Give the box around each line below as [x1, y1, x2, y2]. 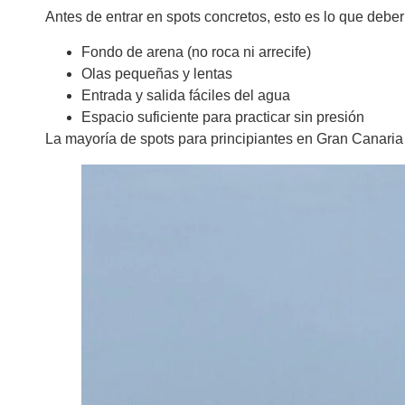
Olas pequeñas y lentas [81, 65, 232, 81]
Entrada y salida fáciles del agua [81, 87, 290, 103]
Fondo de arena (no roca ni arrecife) [81, 43, 311, 60]
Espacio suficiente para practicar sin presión [81, 108, 364, 125]
